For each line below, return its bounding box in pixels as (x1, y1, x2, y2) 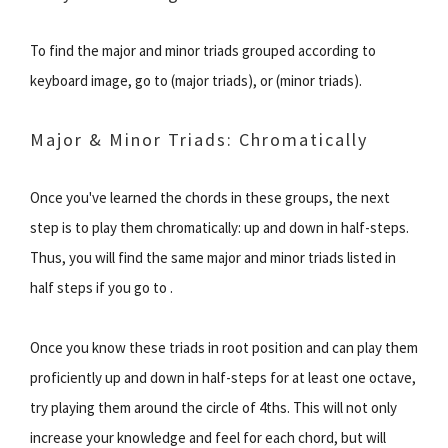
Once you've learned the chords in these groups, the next (30, 187, 390, 207)
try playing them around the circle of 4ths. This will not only (30, 397, 397, 417)
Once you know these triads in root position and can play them (30, 337, 418, 357)
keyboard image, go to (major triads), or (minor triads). (30, 70, 362, 90)
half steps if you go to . (30, 277, 173, 297)
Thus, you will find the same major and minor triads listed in (30, 247, 396, 267)
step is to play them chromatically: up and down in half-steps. (30, 217, 409, 237)
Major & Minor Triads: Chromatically (30, 127, 368, 151)
